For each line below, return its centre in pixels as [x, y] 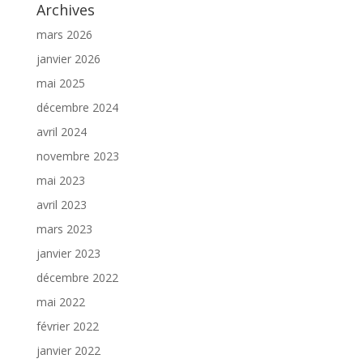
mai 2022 [60, 302]
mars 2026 [64, 35]
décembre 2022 [77, 278]
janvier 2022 [68, 351]
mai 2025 [60, 83]
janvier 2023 [68, 254]
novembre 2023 [77, 156]
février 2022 [67, 327]
